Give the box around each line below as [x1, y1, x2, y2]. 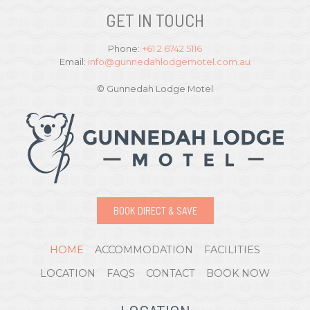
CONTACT [146, 267, 195, 280]
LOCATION [40, 267, 95, 280]
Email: [60, 56, 88, 68]
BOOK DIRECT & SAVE [113, 204, 197, 217]
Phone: [108, 43, 142, 55]
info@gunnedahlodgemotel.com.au [88, 56, 250, 68]
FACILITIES [204, 244, 260, 257]
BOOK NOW [206, 267, 270, 280]
